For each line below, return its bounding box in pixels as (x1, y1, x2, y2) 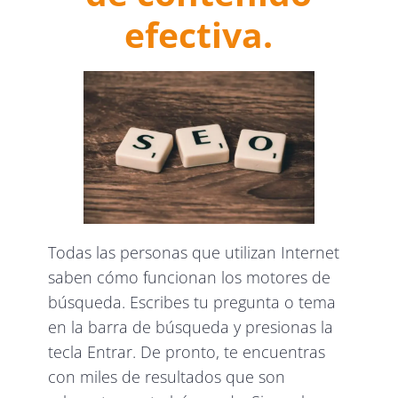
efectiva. (124, 10, 274, 58)
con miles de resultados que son (48, 366, 286, 388)
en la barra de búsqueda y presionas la (48, 316, 334, 338)
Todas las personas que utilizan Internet (48, 242, 340, 264)
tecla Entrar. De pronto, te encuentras (48, 341, 326, 363)
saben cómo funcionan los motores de (48, 267, 331, 289)
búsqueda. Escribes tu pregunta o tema (48, 291, 337, 314)
